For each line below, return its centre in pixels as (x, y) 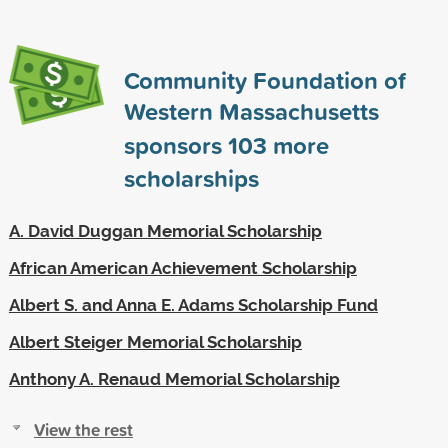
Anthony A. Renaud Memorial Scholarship (174, 378)
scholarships (191, 177)
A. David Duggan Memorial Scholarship (165, 230)
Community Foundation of (264, 79)
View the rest (83, 429)
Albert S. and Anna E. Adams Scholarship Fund (193, 304)
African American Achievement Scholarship (182, 267)
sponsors (175, 144)
